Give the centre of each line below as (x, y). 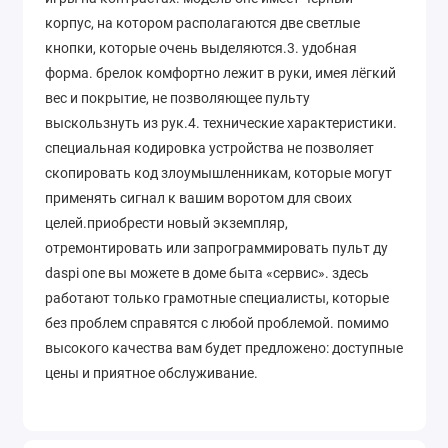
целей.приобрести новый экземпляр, (166, 223)
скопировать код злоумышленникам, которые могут (218, 173)
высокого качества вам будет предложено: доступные (224, 348)
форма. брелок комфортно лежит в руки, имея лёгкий (220, 73)
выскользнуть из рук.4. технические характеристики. (221, 123)
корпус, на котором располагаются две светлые (202, 23)
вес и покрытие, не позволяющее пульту (177, 98)
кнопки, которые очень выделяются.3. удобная (201, 48)
